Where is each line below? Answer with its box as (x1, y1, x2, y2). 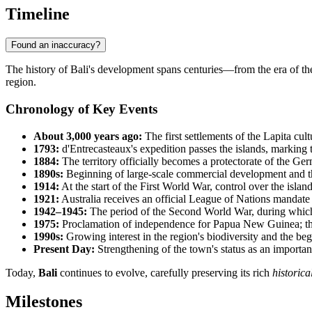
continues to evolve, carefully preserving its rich (57, 266, 272, 279)
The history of (6, 63, 70, 76)
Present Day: (33, 242, 95, 255)
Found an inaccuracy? (11, 40, 100, 51)
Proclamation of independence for (59, 217, 213, 230)
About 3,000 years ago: (33, 130, 142, 142)
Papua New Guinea (213, 217, 299, 230)
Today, (6, 266, 38, 279)
